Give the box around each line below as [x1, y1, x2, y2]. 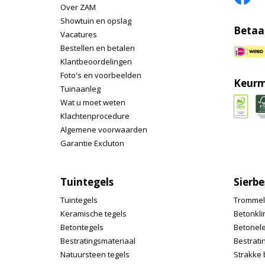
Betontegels [60, 222, 104, 232]
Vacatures [60, 29, 97, 40]
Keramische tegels [60, 208, 127, 219]
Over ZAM [60, 2, 96, 12]
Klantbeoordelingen [60, 56, 132, 67]
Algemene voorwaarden [60, 124, 147, 135]
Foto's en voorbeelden [60, 70, 141, 80]
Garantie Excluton [60, 138, 124, 148]
